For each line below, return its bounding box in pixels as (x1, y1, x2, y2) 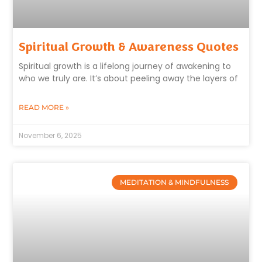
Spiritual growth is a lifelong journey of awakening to (19, 60, 232, 72)
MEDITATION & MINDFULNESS (120, 177, 229, 187)
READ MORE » (19, 102, 70, 112)
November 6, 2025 (19, 130, 82, 140)
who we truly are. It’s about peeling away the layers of (19, 72, 239, 84)
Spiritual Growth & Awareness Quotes (19, 39, 239, 54)
